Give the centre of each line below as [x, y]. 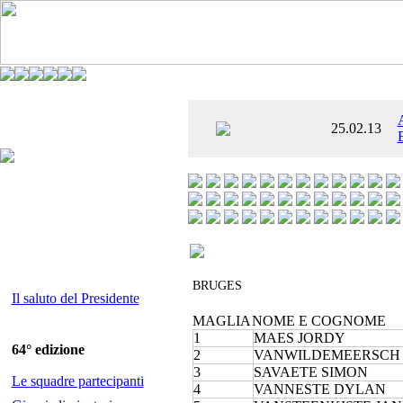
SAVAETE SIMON [311, 372]
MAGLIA [222, 321]
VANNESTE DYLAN [320, 389]
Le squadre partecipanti [77, 381]
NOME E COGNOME [319, 321]
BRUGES [217, 286]
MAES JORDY [300, 338]
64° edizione [48, 349]
